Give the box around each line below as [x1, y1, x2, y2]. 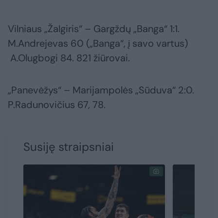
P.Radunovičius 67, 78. [8, 98, 106, 111]
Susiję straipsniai [23, 139, 114, 155]
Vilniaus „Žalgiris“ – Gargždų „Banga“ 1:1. [8, 22, 180, 36]
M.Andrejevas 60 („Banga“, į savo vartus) [8, 37, 188, 50]
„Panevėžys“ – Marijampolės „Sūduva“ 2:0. [8, 84, 194, 97]
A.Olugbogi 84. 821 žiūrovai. [8, 52, 130, 65]
